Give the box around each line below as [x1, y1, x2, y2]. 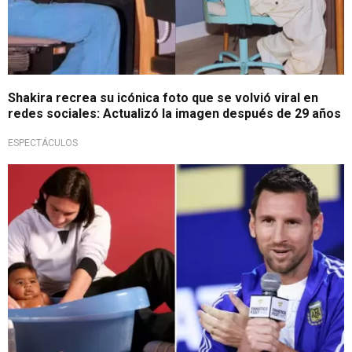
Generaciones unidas [24, 170, 120, 182]
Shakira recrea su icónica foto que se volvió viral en [8, 90, 318, 106]
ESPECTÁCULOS [8, 137, 78, 149]
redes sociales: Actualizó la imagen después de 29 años [8, 106, 341, 122]
